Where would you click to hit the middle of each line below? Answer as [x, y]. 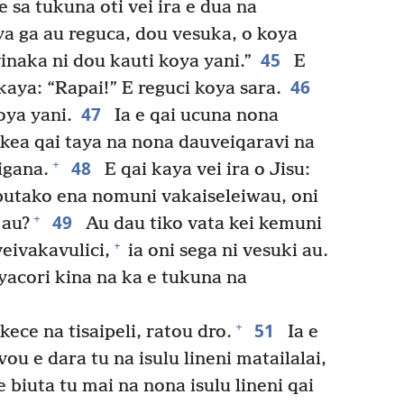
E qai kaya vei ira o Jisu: [205, 170]
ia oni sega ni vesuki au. [226, 251]
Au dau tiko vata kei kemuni [201, 224]
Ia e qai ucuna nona [194, 115]
